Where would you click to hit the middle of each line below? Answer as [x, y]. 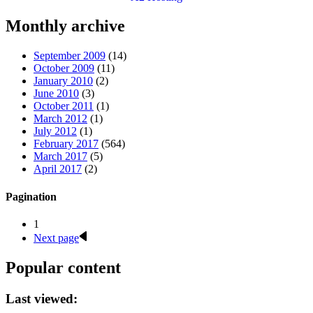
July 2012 [55, 131]
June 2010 [56, 94]
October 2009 [64, 68]
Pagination [31, 196]
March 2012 [60, 119]
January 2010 [63, 81]
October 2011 [64, 106]
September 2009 [70, 56]
